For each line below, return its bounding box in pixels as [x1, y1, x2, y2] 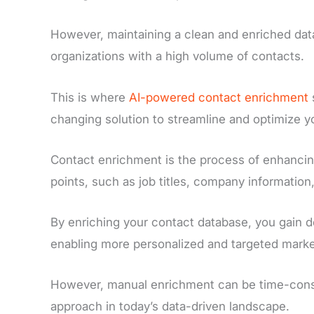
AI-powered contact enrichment [129, 90, 308, 104]
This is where [50, 90, 129, 104]
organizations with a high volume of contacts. [50, 49, 304, 64]
